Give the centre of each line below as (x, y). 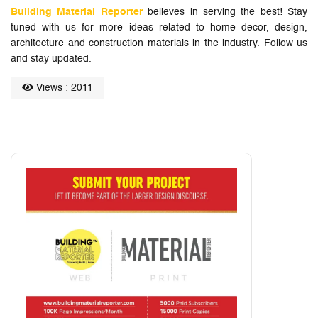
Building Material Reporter (77, 12)
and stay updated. (51, 59)
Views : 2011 (63, 88)
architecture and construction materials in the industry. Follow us (159, 43)
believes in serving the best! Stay (225, 12)
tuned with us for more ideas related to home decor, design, (159, 27)
